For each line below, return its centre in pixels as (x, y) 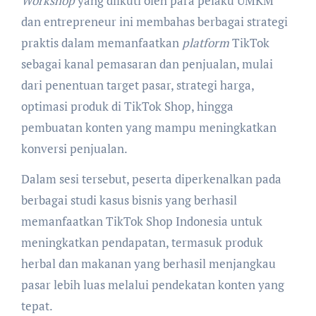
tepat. (37, 306)
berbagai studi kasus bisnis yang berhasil (129, 200)
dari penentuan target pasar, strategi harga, (137, 85)
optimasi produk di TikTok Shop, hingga (127, 107)
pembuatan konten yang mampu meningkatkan (148, 128)
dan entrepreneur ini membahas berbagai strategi (154, 22)
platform (205, 43)
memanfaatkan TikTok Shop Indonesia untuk (141, 221)
